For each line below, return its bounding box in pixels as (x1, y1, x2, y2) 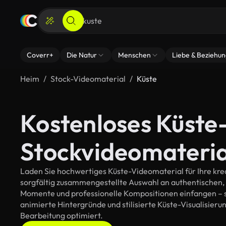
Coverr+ (27, 50, 53, 60)
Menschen (118, 50, 151, 60)
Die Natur (67, 50, 97, 60)
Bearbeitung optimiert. (20, 210, 103, 220)
